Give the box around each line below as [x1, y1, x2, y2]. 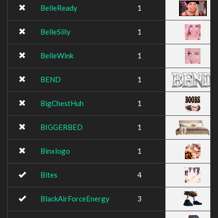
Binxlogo [40, 146, 70, 155]
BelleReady [40, 3, 77, 12]
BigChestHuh [40, 99, 84, 108]
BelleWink [40, 51, 73, 60]
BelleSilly [40, 27, 71, 36]
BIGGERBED [40, 123, 83, 131]
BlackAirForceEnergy [40, 194, 109, 203]
